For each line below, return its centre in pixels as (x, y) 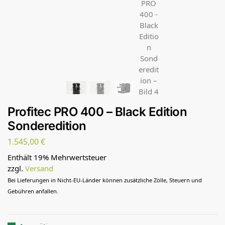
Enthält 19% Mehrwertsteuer (57, 157)
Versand (39, 168)
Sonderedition (47, 126)
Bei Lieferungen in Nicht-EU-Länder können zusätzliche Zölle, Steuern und (105, 180)
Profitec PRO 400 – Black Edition (97, 111)
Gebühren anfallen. (33, 191)
